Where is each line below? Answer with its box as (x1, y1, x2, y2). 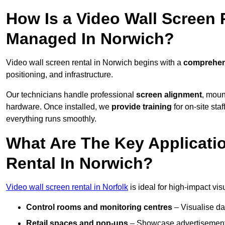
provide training (111, 102, 172, 111)
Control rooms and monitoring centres (26, 203, 172, 212)
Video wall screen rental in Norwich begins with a (6, 58, 181, 67)
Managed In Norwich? (6, 30, 174, 48)
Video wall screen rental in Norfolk (6, 183, 128, 192)
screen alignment (136, 90, 202, 99)
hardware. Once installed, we (6, 102, 111, 111)
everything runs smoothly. (6, 115, 96, 124)
